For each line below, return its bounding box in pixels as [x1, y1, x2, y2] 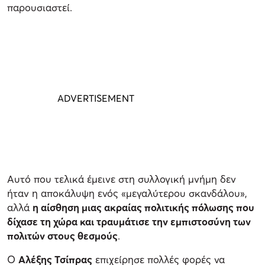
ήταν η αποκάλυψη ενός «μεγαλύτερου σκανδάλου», [7, 187, 247, 200]
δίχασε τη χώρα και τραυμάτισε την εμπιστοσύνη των [7, 215, 251, 228]
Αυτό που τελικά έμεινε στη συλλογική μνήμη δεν [7, 173, 236, 186]
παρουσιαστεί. [7, 1, 72, 14]
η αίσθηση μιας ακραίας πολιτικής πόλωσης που [33, 201, 254, 214]
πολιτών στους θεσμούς [7, 230, 118, 243]
